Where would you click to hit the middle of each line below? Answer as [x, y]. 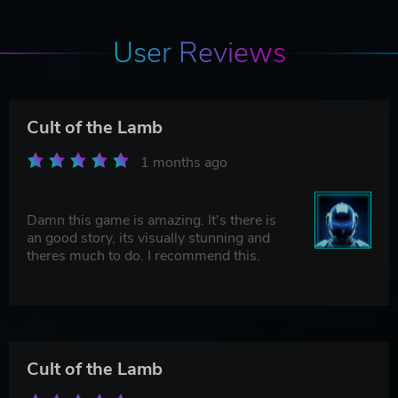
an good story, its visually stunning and [148, 238]
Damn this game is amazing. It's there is [151, 220]
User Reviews [199, 52]
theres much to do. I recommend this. [143, 255]
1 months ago [184, 162]
